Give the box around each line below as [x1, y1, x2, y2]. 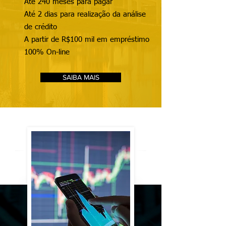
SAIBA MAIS [62, 73, 99, 81]
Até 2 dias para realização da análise [24, 11, 146, 18]
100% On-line [24, 48, 70, 56]
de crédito [24, 23, 57, 31]
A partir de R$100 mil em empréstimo [24, 36, 149, 43]
